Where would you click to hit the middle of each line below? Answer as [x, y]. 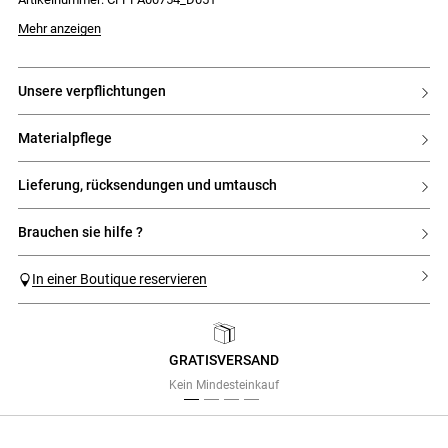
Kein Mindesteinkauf [224, 385]
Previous [53, 362]
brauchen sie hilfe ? [85, 231]
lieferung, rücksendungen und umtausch [151, 184]
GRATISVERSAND [224, 360]
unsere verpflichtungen [96, 90]
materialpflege [71, 137]
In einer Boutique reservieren [119, 278]
